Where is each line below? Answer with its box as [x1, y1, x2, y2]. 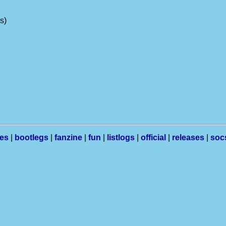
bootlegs [15, 133, 48, 142]
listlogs [107, 133, 135, 142]
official [141, 133, 166, 142]
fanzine [54, 133, 82, 142]
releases [172, 133, 204, 142]
